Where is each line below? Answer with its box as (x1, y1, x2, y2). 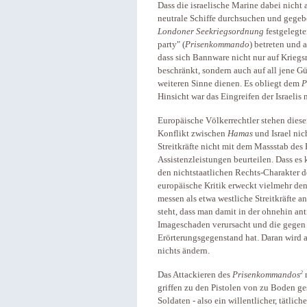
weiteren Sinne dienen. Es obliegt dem (158, 79, 302, 88)
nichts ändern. (158, 246, 210, 256)
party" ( (158, 40, 185, 49)
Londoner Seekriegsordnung (158, 27, 264, 36)
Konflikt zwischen (158, 129, 228, 138)
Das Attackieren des (158, 270, 232, 280)
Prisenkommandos (232, 270, 300, 280)
